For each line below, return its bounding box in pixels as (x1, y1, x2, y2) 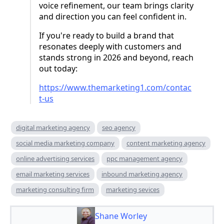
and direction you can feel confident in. (39, 11, 186, 22)
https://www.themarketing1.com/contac (39, 82, 191, 93)
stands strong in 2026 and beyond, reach (39, 52, 193, 63)
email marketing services (16, 169, 89, 179)
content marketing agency (126, 138, 205, 148)
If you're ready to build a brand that (39, 30, 174, 41)
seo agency (102, 123, 135, 132)
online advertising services (16, 154, 94, 163)
